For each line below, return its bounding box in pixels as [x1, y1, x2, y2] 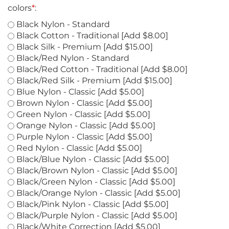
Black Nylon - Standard [14, 31, 110, 40]
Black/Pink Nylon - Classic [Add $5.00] [14, 211, 169, 220]
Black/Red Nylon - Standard [14, 64, 129, 74]
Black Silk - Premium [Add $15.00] [14, 53, 153, 63]
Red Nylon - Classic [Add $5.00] [14, 154, 142, 164]
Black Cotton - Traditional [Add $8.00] [14, 42, 168, 52]
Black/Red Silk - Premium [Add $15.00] [14, 87, 172, 97]
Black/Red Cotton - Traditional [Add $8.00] [14, 76, 188, 85]
